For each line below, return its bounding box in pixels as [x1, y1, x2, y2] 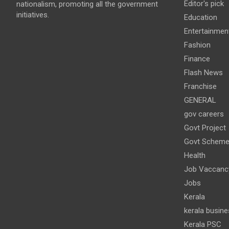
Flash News [184, 68, 223, 77]
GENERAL [184, 96, 216, 105]
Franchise [184, 82, 217, 91]
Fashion [184, 40, 211, 50]
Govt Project [184, 123, 226, 132]
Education [184, 13, 217, 22]
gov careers [184, 109, 224, 119]
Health [184, 151, 205, 160]
